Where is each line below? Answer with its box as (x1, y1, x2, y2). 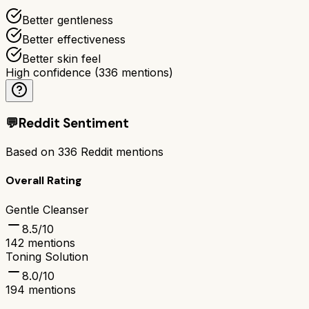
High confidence (6, 65, 91, 79)
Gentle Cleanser (6, 202, 89, 217)
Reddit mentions (77, 145, 163, 159)
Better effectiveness (22, 32, 126, 46)
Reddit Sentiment (19, 114, 129, 132)
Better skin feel (22, 51, 101, 66)
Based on (6, 145, 58, 159)
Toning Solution (6, 249, 88, 263)
